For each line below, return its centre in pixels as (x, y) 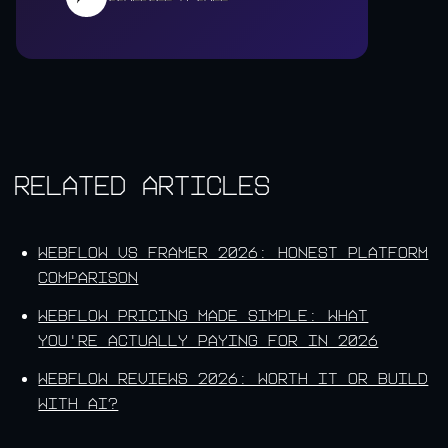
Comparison (88, 277)
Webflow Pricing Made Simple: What (203, 315)
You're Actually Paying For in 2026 (208, 340)
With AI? (78, 403)
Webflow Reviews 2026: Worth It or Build (233, 378)
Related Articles (142, 185)
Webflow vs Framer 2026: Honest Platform (233, 252)
